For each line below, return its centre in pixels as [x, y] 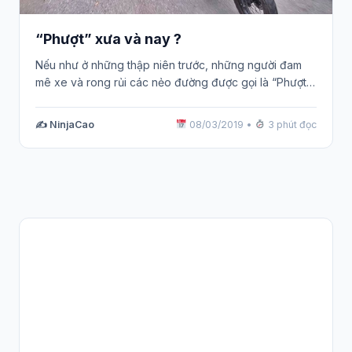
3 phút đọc [291, 124]
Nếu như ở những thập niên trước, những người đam [169, 64]
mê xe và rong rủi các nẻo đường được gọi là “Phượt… [175, 82]
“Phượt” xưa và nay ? [108, 39]
